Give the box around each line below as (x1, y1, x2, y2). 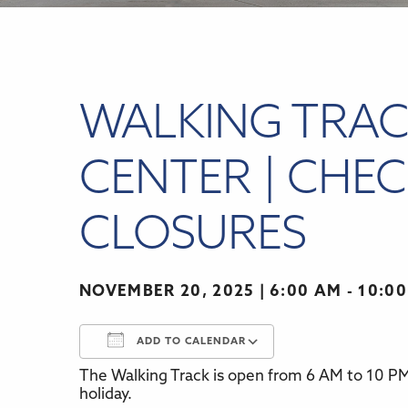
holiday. (79, 387, 132, 403)
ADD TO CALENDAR (133, 337, 246, 348)
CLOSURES (79, 214, 306, 261)
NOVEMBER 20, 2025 (79, 284, 255, 301)
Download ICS (111, 376, 210, 393)
